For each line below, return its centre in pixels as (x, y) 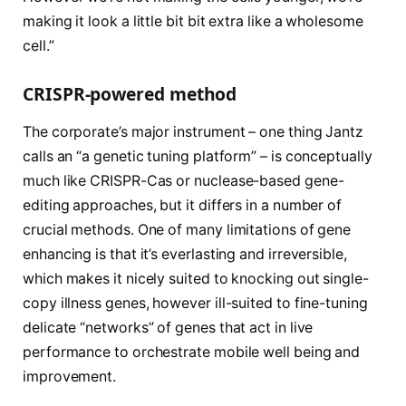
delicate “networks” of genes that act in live (168, 328)
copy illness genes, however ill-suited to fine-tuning (195, 304)
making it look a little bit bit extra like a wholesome (193, 21)
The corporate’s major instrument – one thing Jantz (193, 132)
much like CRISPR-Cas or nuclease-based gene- (184, 181)
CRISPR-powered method (130, 93)
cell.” (39, 45)
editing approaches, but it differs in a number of (183, 206)
